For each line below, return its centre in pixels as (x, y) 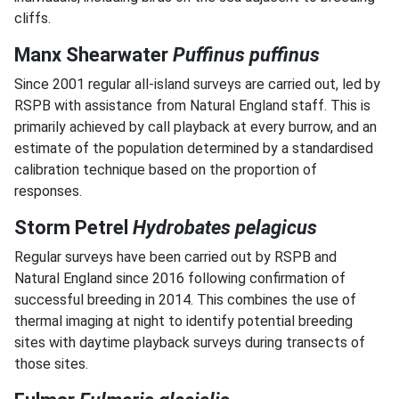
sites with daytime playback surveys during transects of (190, 342)
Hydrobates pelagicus (225, 228)
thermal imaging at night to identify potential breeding (183, 321)
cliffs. (36, 18)
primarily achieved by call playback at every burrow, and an (195, 127)
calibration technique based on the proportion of (166, 170)
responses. (52, 191)
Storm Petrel (73, 228)
